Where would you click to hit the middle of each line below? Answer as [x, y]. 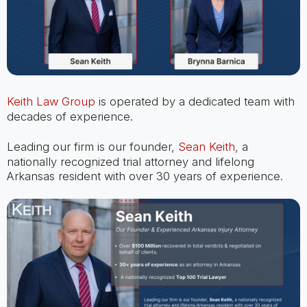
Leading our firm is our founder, [92, 147]
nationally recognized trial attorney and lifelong [130, 162]
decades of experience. [70, 117]
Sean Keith [206, 147]
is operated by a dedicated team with [195, 102]
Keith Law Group [51, 102]
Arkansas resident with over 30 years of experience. [145, 176]
